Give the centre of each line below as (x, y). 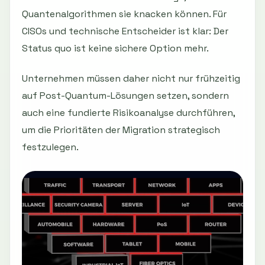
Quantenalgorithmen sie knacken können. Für (124, 14)
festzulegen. (50, 147)
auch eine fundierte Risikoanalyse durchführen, (128, 112)
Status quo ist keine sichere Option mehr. (115, 48)
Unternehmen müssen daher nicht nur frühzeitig (131, 78)
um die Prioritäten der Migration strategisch (121, 130)
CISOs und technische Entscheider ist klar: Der (125, 31)
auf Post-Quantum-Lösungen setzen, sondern (125, 95)
